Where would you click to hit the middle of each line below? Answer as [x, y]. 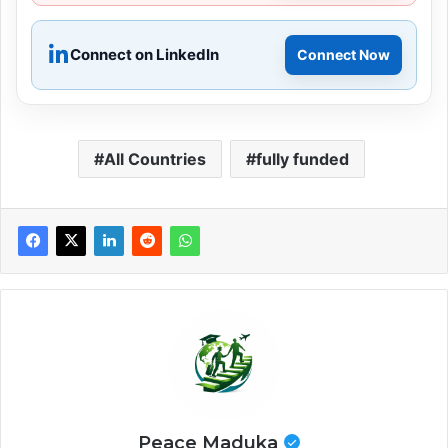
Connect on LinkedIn [144, 54]
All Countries [155, 158]
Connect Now [343, 54]
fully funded [302, 158]
